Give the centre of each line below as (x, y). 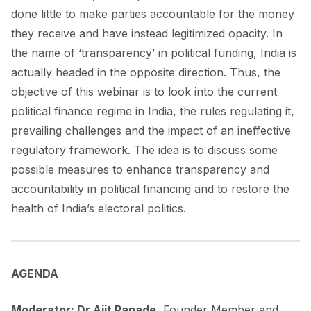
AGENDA (35, 273)
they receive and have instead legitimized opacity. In (147, 33)
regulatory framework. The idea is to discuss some (144, 150)
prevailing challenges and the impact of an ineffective (151, 130)
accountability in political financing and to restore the (150, 188)
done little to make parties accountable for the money (153, 14)
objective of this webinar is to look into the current (144, 91)
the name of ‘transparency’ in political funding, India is (154, 52)
